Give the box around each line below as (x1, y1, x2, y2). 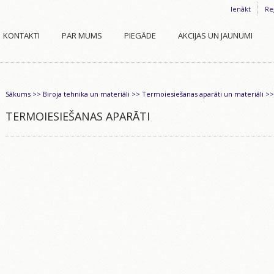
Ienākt (231, 4, 251, 13)
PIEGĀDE (124, 30, 156, 41)
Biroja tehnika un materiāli (43, 89, 130, 98)
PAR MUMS (62, 30, 102, 41)
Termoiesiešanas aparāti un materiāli (142, 89, 264, 98)
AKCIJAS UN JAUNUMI (178, 30, 253, 41)
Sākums (6, 89, 31, 98)
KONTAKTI (3, 30, 40, 41)
